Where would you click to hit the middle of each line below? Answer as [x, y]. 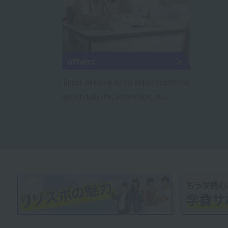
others [81, 61]
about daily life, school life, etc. [114, 96]
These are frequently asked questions [126, 82]
